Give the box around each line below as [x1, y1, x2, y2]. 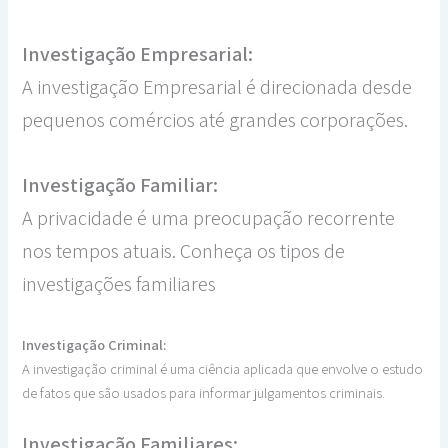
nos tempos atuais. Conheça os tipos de [22, 237, 346, 264]
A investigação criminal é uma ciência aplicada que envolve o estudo [22, 358, 424, 378]
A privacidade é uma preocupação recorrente [22, 204, 396, 231]
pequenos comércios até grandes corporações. [22, 106, 409, 133]
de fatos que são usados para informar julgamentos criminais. [22, 382, 386, 402]
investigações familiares [22, 270, 217, 297]
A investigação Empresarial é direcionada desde [22, 73, 413, 100]
